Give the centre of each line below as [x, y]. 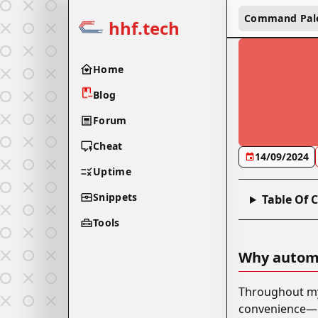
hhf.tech [144, 28]
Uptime [113, 171]
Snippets [115, 197]
